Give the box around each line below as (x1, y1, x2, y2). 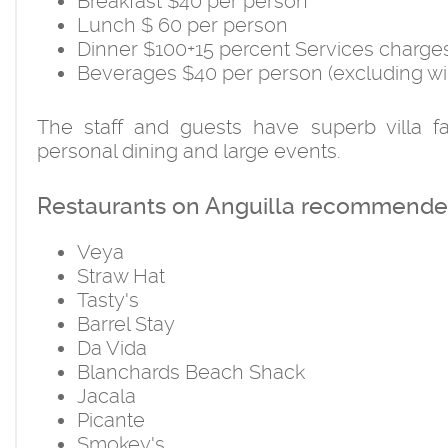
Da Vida (77, 335, 147, 360)
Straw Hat (77, 263, 165, 288)
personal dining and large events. (37, 138, 341, 163)
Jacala (77, 383, 136, 408)
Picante (77, 407, 145, 432)
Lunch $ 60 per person (77, 12, 288, 37)
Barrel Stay (77, 311, 175, 336)
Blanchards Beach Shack (77, 359, 305, 384)
